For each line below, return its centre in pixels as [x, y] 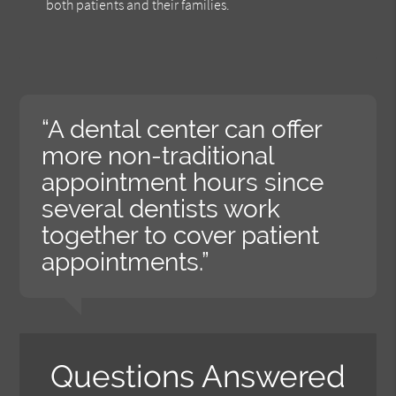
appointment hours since [183, 182]
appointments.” [126, 262]
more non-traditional [158, 156]
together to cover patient [181, 235]
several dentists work [161, 209]
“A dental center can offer [182, 129]
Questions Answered [198, 376]
